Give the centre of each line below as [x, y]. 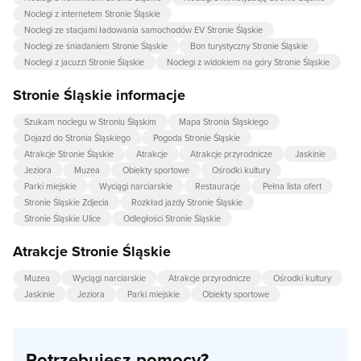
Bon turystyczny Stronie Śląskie [249, 46]
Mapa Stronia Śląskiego [224, 122]
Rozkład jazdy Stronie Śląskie [187, 203]
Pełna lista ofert [292, 187]
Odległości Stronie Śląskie [172, 219]
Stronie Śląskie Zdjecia [66, 203]
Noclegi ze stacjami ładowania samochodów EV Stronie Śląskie [143, 30]
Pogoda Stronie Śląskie [197, 138]
